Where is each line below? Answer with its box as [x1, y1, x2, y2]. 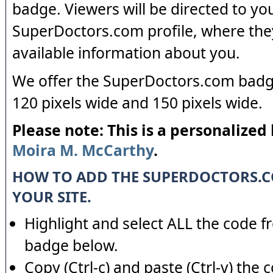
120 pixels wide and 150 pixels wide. [12, 93, 263, 113]
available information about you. [12, 43, 240, 63]
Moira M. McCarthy [12, 140, 154, 160]
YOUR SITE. [12, 186, 91, 207]
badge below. [24, 235, 118, 255]
